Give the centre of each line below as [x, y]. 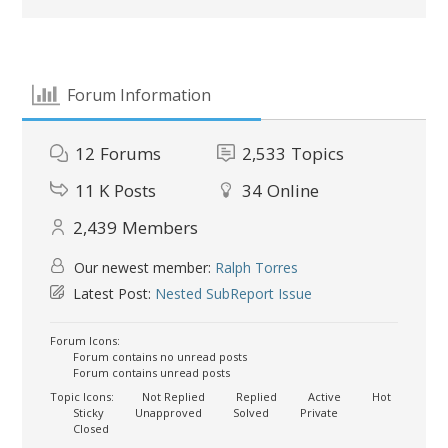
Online [293, 190]
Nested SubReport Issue [234, 293]
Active [323, 396]
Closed [90, 428]
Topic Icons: [82, 396]
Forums [131, 153]
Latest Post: [112, 293]
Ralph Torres [257, 267]
